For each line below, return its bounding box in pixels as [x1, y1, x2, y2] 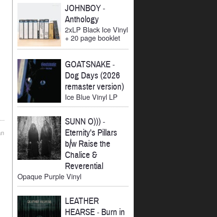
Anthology [65, 14, 99, 26]
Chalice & [65, 149, 97, 161]
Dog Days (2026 [65, 69, 120, 81]
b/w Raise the [65, 138, 110, 150]
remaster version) [65, 80, 124, 93]
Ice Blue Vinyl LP [65, 91, 118, 102]
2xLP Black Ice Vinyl [65, 24, 128, 35]
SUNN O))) [65, 115, 103, 127]
